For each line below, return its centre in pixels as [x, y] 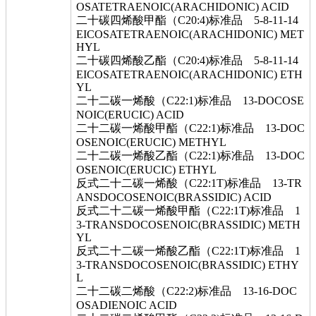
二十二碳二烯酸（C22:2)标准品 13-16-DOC [187, 291]
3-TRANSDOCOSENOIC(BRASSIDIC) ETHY [188, 265]
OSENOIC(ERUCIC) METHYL [151, 142]
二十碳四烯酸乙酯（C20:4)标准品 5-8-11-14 [187, 60]
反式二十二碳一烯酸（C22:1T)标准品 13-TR [189, 183]
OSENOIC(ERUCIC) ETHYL [146, 170]
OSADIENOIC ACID [127, 305]
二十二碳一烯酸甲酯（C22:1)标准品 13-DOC [190, 128]
